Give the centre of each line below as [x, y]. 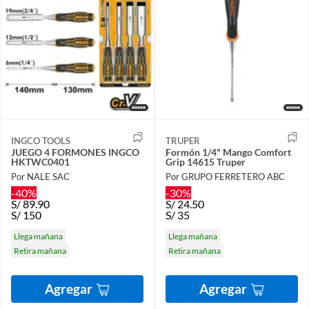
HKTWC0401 [40, 161]
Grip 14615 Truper [206, 161]
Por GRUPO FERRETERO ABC [225, 177]
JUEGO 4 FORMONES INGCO [75, 152]
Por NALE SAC [40, 177]
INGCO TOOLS [41, 140]
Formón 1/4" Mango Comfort [228, 152]
